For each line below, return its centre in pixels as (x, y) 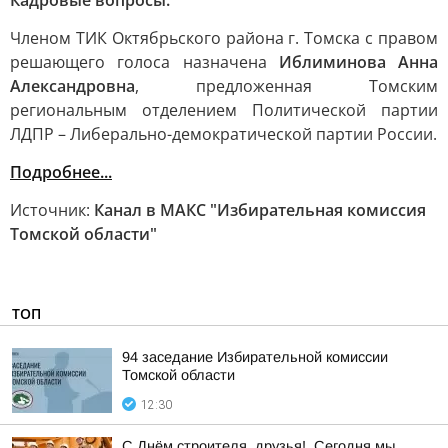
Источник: (52, 210)
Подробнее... (61, 172)
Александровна (72, 86)
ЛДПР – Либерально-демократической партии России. (223, 134)
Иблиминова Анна (358, 62)
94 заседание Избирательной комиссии (255, 357)
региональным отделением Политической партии (224, 110)
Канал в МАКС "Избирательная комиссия (260, 210)
